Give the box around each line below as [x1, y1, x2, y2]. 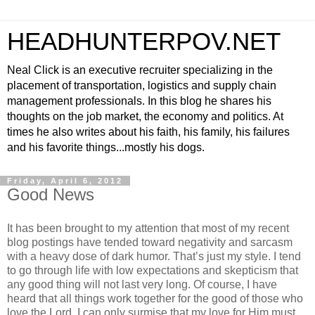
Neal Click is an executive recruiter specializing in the [7, 64, 273, 76]
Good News [7, 185, 94, 204]
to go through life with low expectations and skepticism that [7, 264, 298, 276]
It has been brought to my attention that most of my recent [7, 221, 289, 234]
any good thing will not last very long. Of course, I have [7, 278, 277, 290]
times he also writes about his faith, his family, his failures [7, 126, 290, 138]
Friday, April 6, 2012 [7, 176, 123, 185]
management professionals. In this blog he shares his [7, 95, 271, 107]
